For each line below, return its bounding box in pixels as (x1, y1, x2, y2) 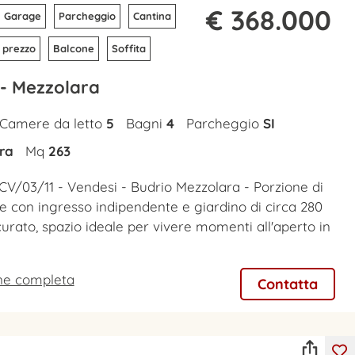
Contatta (257, 275, 318, 294)
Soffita (111, 42, 146, 55)
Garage (3, 10, 41, 23)
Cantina (132, 10, 171, 23)
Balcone (52, 42, 94, 55)
